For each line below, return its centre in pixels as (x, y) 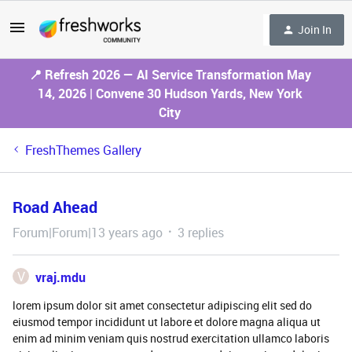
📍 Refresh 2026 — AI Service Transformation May (170, 75)
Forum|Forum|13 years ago (88, 233)
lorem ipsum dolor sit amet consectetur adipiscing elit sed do (162, 305)
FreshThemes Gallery (83, 150)
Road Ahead (55, 207)
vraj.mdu (60, 277)
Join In (315, 29)
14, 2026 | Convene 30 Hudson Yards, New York (170, 93)
